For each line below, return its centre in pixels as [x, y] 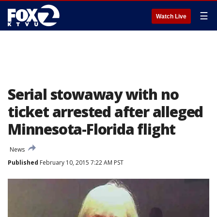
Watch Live [171, 16]
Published [23, 163]
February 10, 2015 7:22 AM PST [81, 163]
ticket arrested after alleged [106, 112]
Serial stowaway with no [93, 94]
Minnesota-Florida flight [92, 129]
